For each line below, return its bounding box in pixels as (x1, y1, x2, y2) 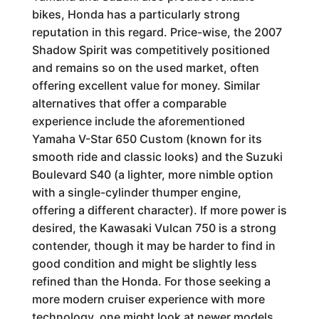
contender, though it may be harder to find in (31, 239, 276, 253)
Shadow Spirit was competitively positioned (31, 43, 270, 57)
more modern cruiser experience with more (31, 292, 265, 306)
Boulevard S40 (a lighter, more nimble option (31, 167, 273, 182)
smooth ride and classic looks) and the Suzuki (31, 150, 283, 164)
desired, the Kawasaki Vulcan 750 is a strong (31, 221, 276, 235)
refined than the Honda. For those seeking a (31, 274, 271, 288)
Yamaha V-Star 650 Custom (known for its (31, 132, 262, 146)
